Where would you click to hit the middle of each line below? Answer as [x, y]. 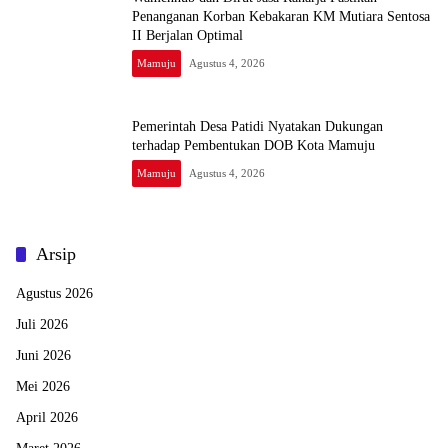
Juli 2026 [42, 325]
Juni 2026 [43, 356]
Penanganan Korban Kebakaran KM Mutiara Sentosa [281, 16]
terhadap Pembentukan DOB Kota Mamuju [253, 146]
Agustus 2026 [54, 294]
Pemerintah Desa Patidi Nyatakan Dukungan [257, 127]
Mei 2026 [43, 387]
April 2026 [47, 418]
